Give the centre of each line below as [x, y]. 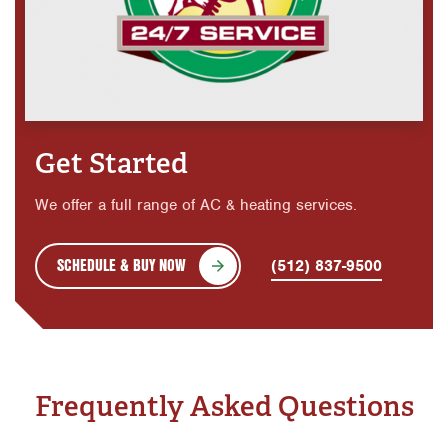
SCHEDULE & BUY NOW [121, 264]
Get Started [111, 163]
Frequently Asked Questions [224, 406]
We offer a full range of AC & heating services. [196, 204]
